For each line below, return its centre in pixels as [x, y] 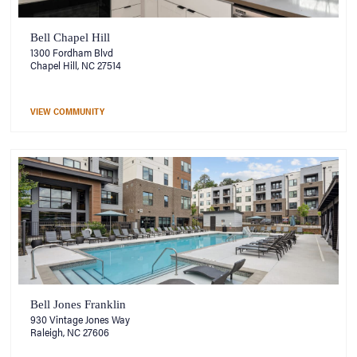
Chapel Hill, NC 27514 [75, 65]
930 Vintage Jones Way [80, 319]
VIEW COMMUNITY [67, 112]
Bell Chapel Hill [70, 38]
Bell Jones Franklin [78, 304]
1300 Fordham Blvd [71, 53]
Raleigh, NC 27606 [69, 331]
